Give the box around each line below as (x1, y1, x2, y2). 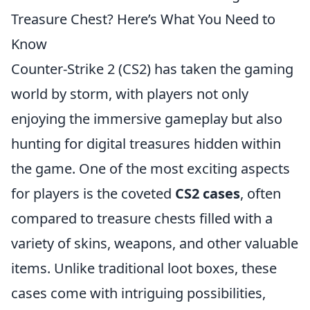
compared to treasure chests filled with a (11, 208, 273, 228)
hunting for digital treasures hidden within (11, 134, 281, 153)
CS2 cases (175, 183, 240, 203)
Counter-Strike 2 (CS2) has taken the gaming (11, 59, 293, 78)
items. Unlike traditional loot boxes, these (11, 258, 277, 277)
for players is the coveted (11, 183, 175, 203)
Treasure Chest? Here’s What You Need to (11, 9, 275, 28)
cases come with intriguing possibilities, (11, 283, 266, 302)
